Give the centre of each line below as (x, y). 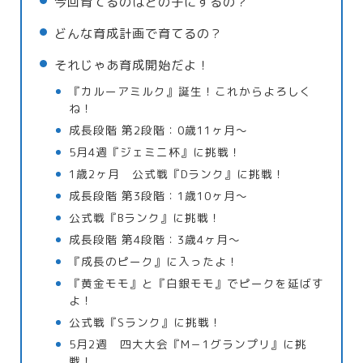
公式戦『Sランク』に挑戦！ (146, 322)
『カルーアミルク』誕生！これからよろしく (191, 92)
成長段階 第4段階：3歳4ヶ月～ (155, 240)
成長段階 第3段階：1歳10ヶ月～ (159, 196)
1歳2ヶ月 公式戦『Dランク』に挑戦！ (177, 174)
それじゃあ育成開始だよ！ (132, 66)
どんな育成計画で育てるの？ (139, 34)
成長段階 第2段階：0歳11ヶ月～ (159, 130)
